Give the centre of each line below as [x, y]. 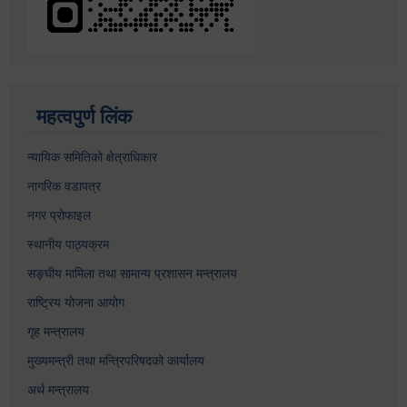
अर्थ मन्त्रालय [58, 389]
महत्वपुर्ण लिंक [84, 116]
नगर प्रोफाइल [59, 215]
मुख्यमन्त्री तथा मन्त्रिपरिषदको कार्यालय [116, 360]
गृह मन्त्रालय [56, 331]
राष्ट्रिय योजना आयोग [76, 302]
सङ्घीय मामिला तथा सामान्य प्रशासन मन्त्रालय [132, 273]
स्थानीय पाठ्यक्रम [68, 244]
